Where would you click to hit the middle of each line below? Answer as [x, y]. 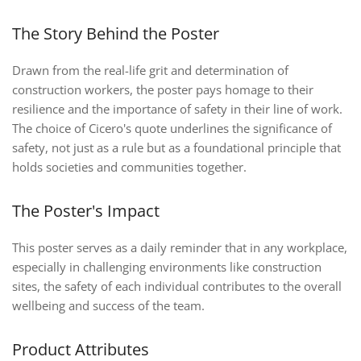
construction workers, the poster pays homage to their [163, 90]
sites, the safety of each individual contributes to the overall [177, 286]
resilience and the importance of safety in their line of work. [177, 109]
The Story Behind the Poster [116, 34]
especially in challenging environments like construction [167, 267]
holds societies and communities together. [129, 167]
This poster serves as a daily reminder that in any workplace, [180, 248]
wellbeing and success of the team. [108, 306]
